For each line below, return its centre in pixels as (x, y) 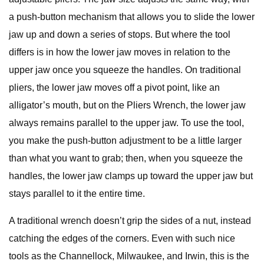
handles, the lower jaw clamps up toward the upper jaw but (131, 176)
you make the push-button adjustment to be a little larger (125, 141)
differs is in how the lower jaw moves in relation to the (120, 52)
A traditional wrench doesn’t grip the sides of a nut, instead (130, 221)
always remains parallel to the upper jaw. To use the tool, (126, 123)
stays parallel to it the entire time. (77, 194)
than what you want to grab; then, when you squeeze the (126, 158)
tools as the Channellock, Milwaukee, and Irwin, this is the (129, 256)
